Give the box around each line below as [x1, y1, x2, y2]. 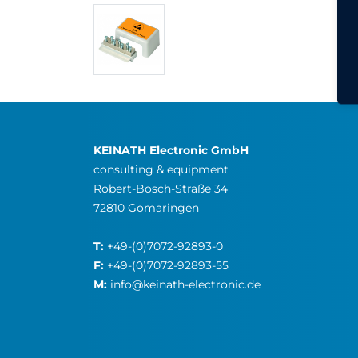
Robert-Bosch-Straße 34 [93, 181, 228, 196]
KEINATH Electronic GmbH [93, 142, 249, 157]
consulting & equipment [93, 161, 229, 177]
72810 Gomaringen [93, 200, 199, 215]
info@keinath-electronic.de [107, 276, 261, 292]
